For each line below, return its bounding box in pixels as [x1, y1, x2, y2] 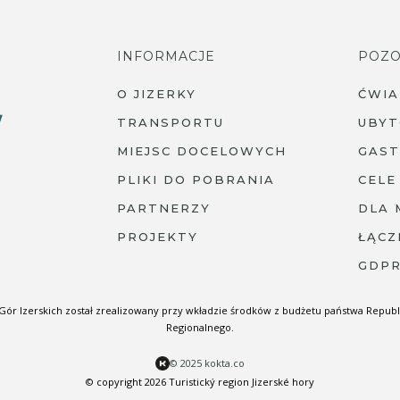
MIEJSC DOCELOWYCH [117, 144, 287, 159]
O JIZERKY [117, 87, 197, 102]
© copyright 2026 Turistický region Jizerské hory [86, 375, 314, 389]
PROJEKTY [117, 229, 199, 245]
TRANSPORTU [117, 115, 225, 130]
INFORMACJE [117, 48, 216, 65]
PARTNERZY [117, 201, 212, 216]
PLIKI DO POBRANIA [117, 172, 276, 187]
